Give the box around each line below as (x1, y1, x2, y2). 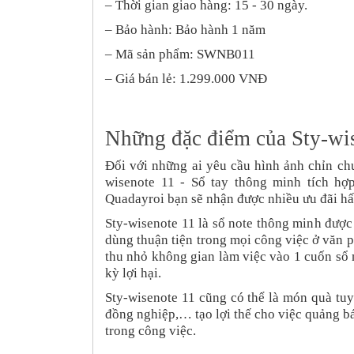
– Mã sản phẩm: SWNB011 (105, 46, 255, 62)
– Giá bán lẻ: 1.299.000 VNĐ (105, 70, 267, 86)
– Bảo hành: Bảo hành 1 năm (105, 21, 265, 37)
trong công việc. (105, 322, 196, 338)
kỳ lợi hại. (105, 265, 161, 281)
